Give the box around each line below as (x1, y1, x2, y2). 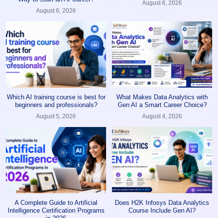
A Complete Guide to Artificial (15, 199, 97, 206)
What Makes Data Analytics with (116, 93, 208, 101)
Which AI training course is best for (6, 93, 106, 101)
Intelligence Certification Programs (7, 206, 105, 214)
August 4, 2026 (142, 112, 182, 120)
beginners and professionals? (15, 101, 97, 109)
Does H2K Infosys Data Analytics (115, 199, 209, 206)
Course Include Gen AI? (128, 206, 196, 214)
